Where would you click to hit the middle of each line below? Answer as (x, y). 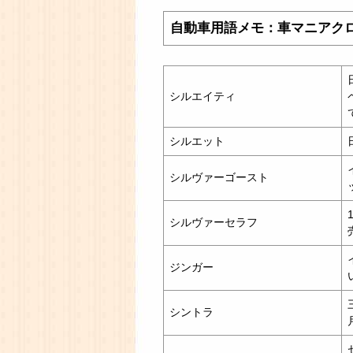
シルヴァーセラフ (214, 222)
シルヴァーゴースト (219, 177)
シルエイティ (203, 96)
